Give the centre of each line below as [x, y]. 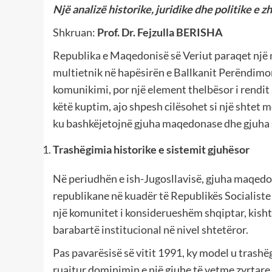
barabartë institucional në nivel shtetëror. [151, 230]
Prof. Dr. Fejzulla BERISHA [160, 32]
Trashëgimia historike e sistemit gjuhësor [151, 150]
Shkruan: [75, 32]
